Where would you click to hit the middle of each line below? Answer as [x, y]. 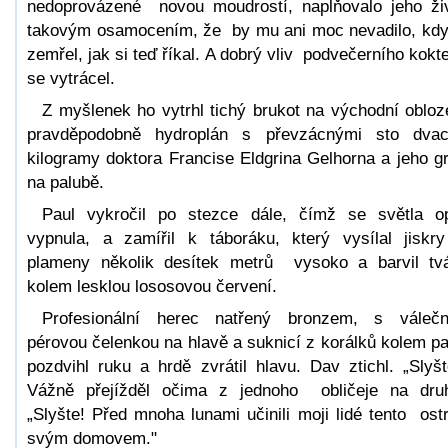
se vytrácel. [71, 78]
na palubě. [65, 182]
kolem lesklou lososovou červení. [152, 286]
